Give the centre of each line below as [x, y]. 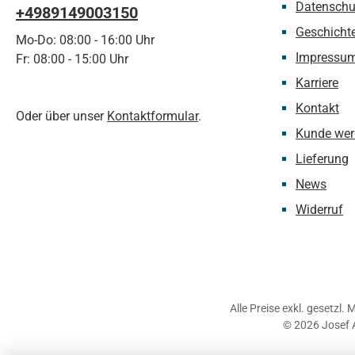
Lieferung [322, 159]
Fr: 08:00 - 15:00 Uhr [72, 59]
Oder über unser [61, 116]
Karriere [317, 83]
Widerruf [319, 210]
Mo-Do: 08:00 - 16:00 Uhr [85, 40]
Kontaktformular [153, 116]
